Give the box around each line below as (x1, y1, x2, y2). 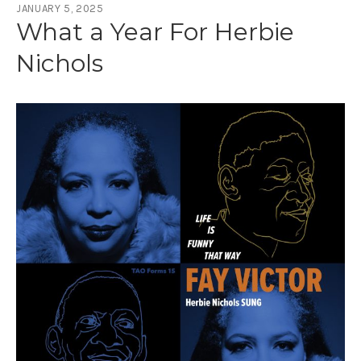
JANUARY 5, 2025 (16, 2, 104, 15)
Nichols (16, 48, 103, 79)
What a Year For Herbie (16, 17, 294, 48)
